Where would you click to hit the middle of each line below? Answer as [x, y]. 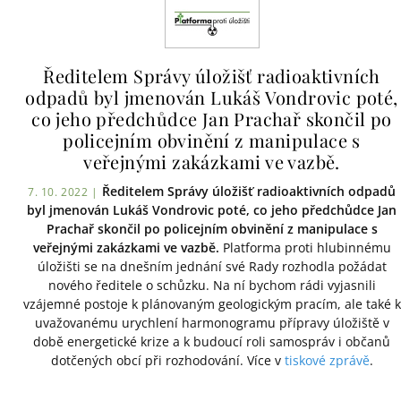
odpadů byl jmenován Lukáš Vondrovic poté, [212, 97]
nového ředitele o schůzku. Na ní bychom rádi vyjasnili [212, 285]
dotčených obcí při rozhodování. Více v [167, 360]
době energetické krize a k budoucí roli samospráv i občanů [212, 341]
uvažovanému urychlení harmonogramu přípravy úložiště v [212, 323]
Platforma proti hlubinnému [305, 247]
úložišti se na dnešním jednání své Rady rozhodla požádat [212, 266]
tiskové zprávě [327, 360]
